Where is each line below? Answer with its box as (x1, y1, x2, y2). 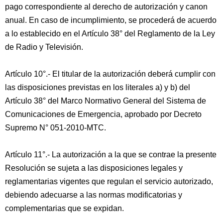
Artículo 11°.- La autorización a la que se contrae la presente (5, 150, 217, 159)
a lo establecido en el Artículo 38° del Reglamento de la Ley (5, 29, 215, 38)
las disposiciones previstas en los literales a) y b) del (5, 83, 190, 92)
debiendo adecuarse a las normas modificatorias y (5, 191, 182, 199)
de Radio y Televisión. (5, 43, 83, 51)
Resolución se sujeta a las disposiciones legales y (5, 164, 183, 172)
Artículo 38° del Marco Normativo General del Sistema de (5, 97, 206, 105)
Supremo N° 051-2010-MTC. (5, 123, 106, 132)
